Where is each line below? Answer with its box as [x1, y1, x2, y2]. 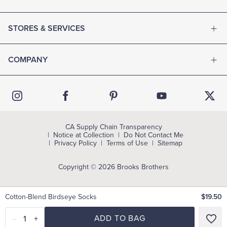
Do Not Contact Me [124, 130, 183, 139]
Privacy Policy [54, 138, 97, 147]
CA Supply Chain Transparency [65, 122, 162, 131]
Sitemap [158, 138, 182, 147]
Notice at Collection [53, 130, 114, 139]
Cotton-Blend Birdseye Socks [5, 193, 97, 201]
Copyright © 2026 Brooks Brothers [58, 162, 169, 171]
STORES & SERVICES [8, 23, 85, 33]
